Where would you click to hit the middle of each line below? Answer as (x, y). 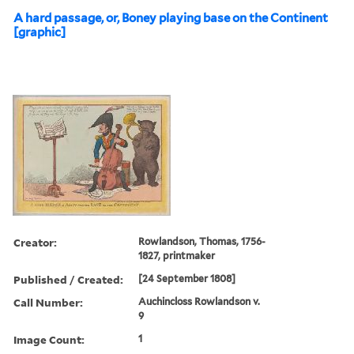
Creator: (35, 242)
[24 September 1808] (187, 278)
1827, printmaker (177, 255)
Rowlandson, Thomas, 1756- (202, 241)
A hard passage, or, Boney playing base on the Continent (171, 18)
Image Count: (49, 339)
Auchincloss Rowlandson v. (200, 301)
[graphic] (40, 32)
